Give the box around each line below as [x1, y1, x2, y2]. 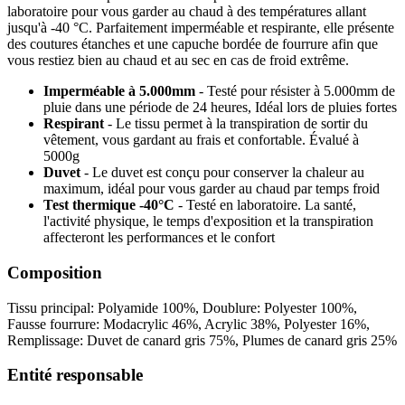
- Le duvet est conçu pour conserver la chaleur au [84, 165, 364, 181]
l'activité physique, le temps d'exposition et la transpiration [43, 213, 373, 230]
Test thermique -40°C [43, 197, 178, 213]
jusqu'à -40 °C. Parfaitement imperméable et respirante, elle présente [7, 20, 394, 36]
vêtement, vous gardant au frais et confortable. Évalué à [43, 132, 359, 148]
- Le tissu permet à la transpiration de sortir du [108, 116, 368, 132]
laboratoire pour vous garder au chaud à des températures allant [7, 4, 366, 20]
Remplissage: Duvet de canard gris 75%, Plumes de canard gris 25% [7, 332, 397, 348]
